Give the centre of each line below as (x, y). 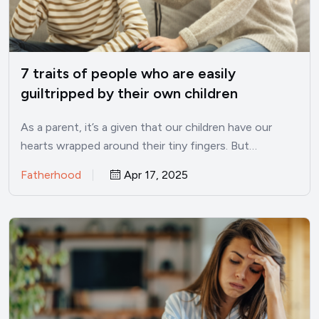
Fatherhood (51, 174)
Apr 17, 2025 (155, 174)
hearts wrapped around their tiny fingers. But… (139, 145)
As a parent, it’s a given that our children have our (146, 127)
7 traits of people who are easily (128, 73)
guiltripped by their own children (129, 93)
